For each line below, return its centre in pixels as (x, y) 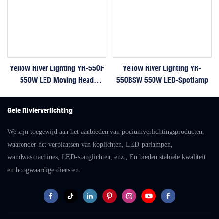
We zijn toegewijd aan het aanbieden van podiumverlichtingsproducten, (106, 131)
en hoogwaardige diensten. (44, 170)
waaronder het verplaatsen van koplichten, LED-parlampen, (90, 144)
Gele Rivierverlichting (40, 110)
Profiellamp (57, 91)
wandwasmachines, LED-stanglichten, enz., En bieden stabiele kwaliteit (107, 157)
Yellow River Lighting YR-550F (57, 68)
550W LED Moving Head (57, 79)
